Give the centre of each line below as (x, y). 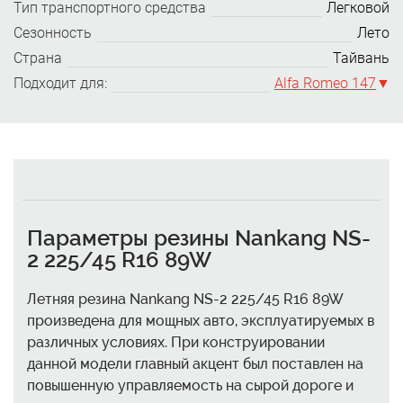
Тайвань (361, 58)
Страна (38, 58)
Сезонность (53, 33)
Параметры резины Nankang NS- (199, 237)
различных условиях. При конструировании (176, 342)
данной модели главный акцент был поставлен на (195, 363)
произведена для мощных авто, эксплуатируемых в (201, 320)
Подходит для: (60, 83)
